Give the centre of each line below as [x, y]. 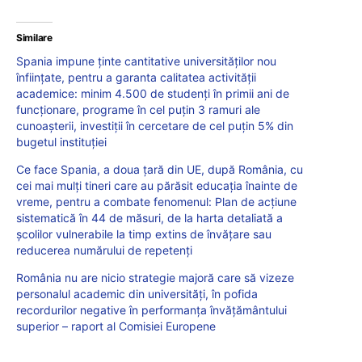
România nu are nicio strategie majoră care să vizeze [155, 278]
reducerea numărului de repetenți [104, 250]
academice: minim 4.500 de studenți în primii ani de [153, 94]
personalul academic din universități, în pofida [137, 294]
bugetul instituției [61, 142]
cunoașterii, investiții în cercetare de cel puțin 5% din [155, 126]
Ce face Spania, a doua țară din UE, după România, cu [160, 170]
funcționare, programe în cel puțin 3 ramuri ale [138, 110]
